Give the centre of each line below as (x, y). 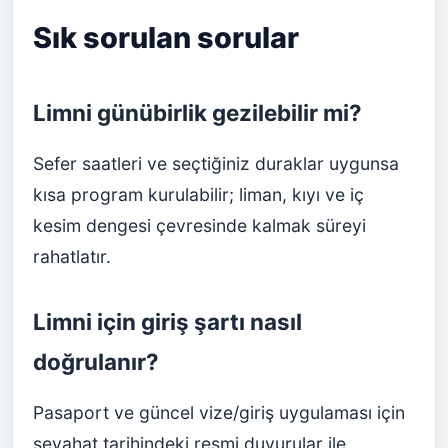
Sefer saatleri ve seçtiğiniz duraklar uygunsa (216, 163)
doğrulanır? (96, 361)
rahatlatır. (72, 256)
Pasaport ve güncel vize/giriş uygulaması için (219, 412)
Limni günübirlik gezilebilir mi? (197, 112)
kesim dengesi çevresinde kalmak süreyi (199, 225)
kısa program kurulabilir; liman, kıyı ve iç (198, 194)
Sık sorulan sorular (166, 37)
